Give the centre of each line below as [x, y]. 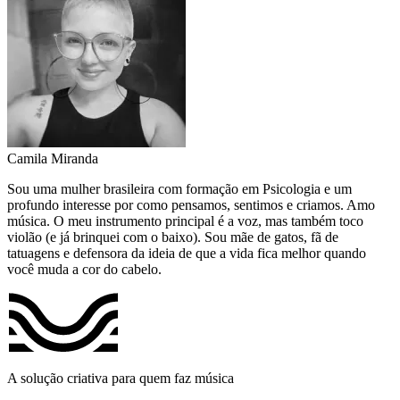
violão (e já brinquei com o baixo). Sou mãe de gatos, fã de [173, 237]
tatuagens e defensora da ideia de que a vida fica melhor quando [187, 253]
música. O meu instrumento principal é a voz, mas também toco [185, 221]
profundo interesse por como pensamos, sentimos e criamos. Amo [191, 204]
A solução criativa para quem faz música [121, 378]
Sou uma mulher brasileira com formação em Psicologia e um [179, 188]
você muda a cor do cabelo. [84, 269]
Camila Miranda [53, 158]
